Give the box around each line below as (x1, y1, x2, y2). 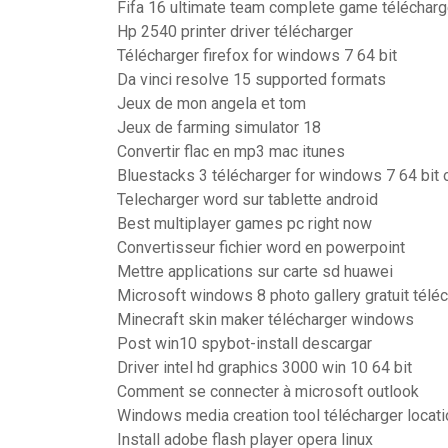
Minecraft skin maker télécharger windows (117, 310, 414, 329)
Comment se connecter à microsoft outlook (117, 382, 419, 401)
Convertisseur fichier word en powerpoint (117, 238, 405, 257)
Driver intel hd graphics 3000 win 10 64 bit (117, 358, 412, 377)
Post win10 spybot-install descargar (117, 334, 372, 353)
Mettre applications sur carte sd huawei (117, 262, 393, 281)
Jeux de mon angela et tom (117, 94, 306, 113)
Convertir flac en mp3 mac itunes (117, 142, 345, 161)
